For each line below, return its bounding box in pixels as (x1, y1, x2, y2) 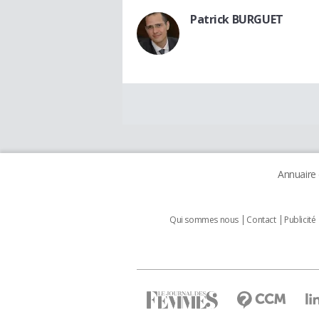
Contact (246, 214, 276, 226)
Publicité (284, 214, 316, 226)
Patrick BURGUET (190, 11, 283, 28)
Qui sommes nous (169, 214, 239, 226)
